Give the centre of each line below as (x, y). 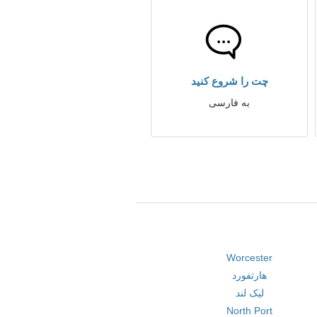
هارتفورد (250, 275)
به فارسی (229, 103)
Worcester (250, 258)
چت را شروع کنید (229, 81)
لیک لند (249, 293)
